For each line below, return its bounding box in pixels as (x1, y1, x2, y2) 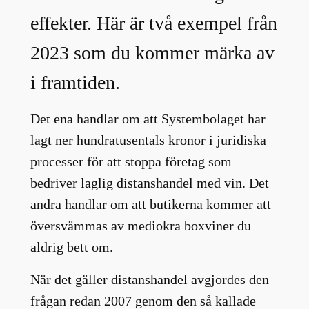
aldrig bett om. (30, 239, 113, 255)
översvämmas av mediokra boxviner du (30, 217, 251, 233)
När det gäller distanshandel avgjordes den (30, 271, 269, 287)
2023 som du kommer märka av (30, 41, 275, 63)
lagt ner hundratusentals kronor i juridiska (30, 132, 266, 148)
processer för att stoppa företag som (30, 153, 232, 169)
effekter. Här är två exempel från (30, 12, 277, 34)
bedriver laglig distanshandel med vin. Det (30, 175, 269, 190)
